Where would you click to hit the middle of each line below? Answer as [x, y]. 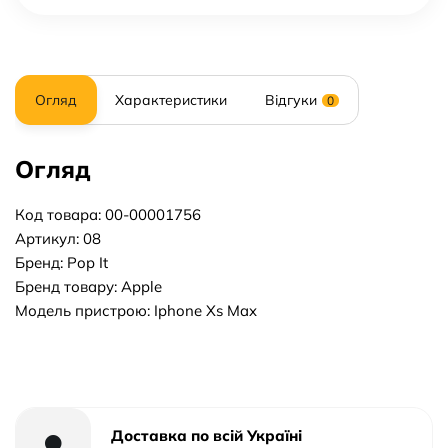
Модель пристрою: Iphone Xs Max [136, 310]
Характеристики [171, 100]
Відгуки [291, 100]
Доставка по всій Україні [206, 435]
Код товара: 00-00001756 [108, 214]
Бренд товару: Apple [88, 286]
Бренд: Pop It [61, 262]
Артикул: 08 [58, 238]
